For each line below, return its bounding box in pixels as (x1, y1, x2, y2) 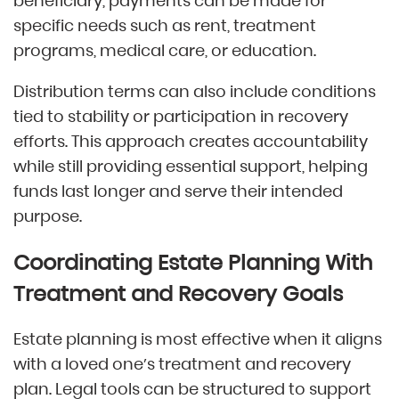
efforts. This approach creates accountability (13, 130, 368, 153)
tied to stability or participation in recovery (13, 105, 348, 128)
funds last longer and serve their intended (13, 180, 343, 203)
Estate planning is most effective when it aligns (13, 327, 382, 350)
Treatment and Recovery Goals (13, 278, 343, 308)
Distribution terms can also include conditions (13, 80, 376, 103)
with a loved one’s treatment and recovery (13, 352, 351, 375)
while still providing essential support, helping (13, 155, 368, 178)
